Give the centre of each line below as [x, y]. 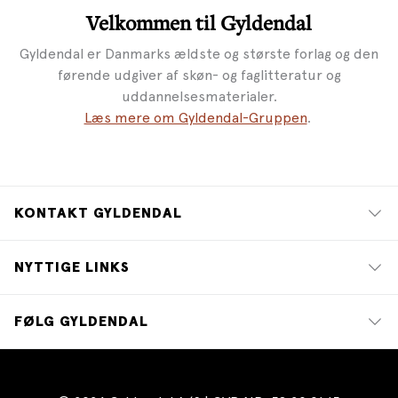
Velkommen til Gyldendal [199, 23]
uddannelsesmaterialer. [199, 96]
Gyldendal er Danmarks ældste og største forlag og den [199, 53]
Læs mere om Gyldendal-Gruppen [195, 117]
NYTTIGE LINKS [72, 267]
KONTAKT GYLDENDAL [98, 213]
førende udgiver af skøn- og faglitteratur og [199, 75]
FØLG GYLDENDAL [81, 322]
